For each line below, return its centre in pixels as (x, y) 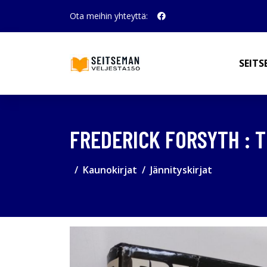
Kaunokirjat (110, 170)
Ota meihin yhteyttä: (109, 16)
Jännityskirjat (181, 170)
